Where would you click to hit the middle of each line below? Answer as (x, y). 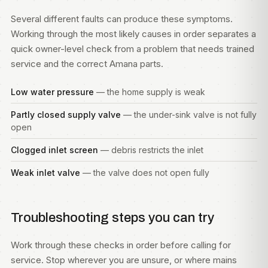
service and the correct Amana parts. (87, 64)
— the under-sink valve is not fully (189, 115)
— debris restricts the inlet (151, 150)
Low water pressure (52, 92)
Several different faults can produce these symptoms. (122, 19)
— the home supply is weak (150, 92)
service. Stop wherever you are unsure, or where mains (124, 260)
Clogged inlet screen (54, 150)
